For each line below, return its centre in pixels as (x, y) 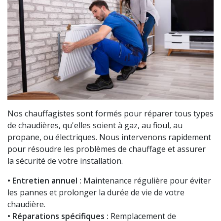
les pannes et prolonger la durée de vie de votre (96, 193)
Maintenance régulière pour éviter (146, 181)
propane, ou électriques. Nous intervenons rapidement (109, 137)
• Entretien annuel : (44, 181)
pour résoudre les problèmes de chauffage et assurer (107, 149)
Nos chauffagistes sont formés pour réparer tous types (110, 114)
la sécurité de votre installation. (65, 161)
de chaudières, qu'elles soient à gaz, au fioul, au (95, 126)
